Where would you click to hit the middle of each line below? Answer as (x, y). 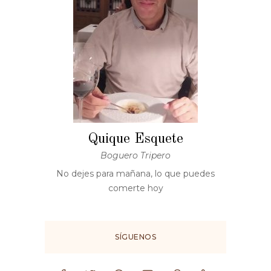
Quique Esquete (135, 139)
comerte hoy (135, 188)
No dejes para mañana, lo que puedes (135, 173)
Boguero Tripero (135, 155)
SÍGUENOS (135, 237)
